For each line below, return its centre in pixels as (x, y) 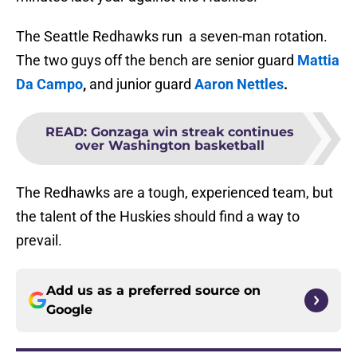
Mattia (318, 61)
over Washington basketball (170, 146)
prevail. (39, 241)
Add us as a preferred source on (153, 291)
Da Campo (49, 84)
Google (69, 310)
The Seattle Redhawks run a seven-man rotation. (172, 37)
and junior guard (142, 84)
